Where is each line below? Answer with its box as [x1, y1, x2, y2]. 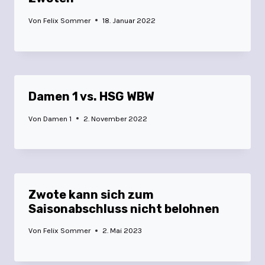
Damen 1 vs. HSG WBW [28, 89, 154, 104]
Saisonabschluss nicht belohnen [28, 201, 219, 216]
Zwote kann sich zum [28, 187, 154, 202]
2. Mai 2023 [102, 226, 143, 235]
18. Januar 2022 [102, 15, 156, 25]
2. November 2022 [83, 114, 148, 123]
